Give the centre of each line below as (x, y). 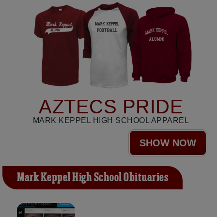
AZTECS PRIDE (111, 107)
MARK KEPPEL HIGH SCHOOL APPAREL (111, 121)
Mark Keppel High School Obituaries (93, 178)
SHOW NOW (168, 143)
